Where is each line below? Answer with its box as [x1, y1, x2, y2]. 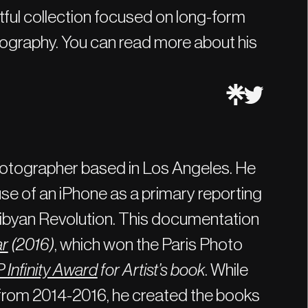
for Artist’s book [97, 261, 205, 280]
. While [204, 261, 248, 280]
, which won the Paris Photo [54, 236, 243, 254]
